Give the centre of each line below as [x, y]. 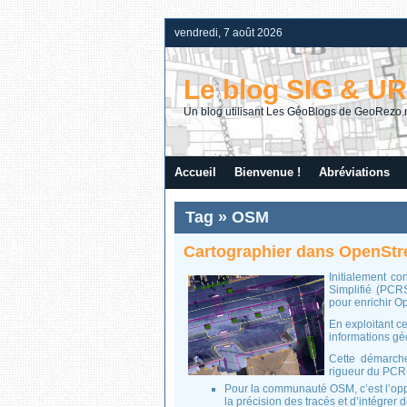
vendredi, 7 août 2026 [228, 33]
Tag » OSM [227, 217]
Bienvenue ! [268, 172]
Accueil [195, 172]
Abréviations [354, 172]
